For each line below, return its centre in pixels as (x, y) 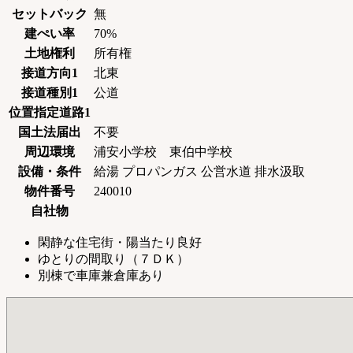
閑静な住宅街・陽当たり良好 (120, 243)
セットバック (50, 14)
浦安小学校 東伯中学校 (163, 152)
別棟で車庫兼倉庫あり (101, 276)
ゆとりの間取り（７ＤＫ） (113, 259)
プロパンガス (160, 172)
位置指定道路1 (50, 113)
